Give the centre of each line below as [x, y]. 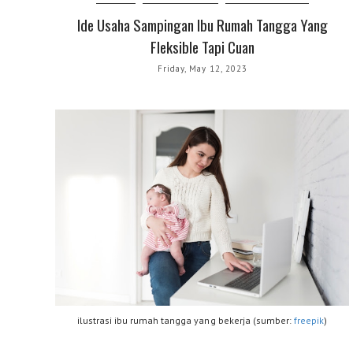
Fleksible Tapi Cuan [202, 47]
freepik [309, 321]
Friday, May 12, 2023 [202, 69]
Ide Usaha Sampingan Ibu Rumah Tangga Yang [202, 25]
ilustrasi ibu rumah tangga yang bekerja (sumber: [186, 321]
